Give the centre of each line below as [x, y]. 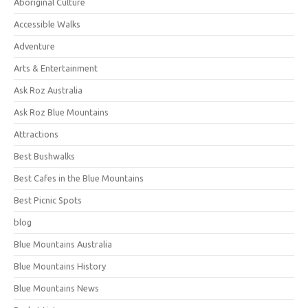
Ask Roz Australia [48, 90]
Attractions [36, 134]
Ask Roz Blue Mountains [61, 112]
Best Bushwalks [44, 156]
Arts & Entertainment [56, 68]
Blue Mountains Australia [63, 244]
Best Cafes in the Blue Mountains [79, 178]
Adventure [34, 46]
